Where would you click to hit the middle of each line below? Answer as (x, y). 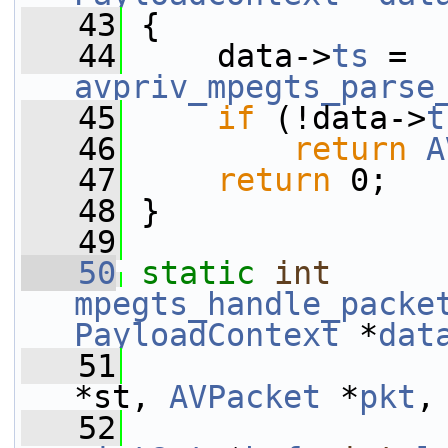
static (198, 273)
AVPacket (245, 397)
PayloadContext (207, 335)
